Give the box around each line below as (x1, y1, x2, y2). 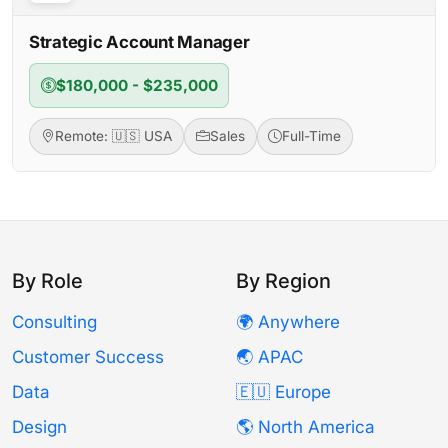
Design (12, 417, 67, 438)
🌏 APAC (236, 347, 303, 368)
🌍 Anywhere (236, 312, 340, 333)
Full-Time (282, 128, 342, 145)
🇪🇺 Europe (236, 382, 331, 403)
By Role (12, 269, 83, 294)
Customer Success (12, 347, 164, 368)
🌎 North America (236, 417, 375, 438)
